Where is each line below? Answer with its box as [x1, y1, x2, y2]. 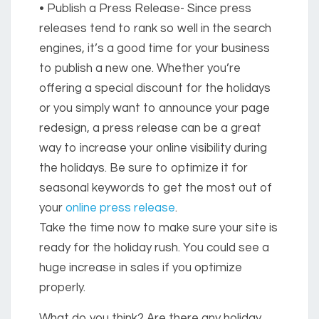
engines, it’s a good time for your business [39, 42, 270, 56]
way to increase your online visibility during [39, 142, 267, 155]
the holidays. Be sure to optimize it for [39, 162, 248, 175]
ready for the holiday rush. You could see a [39, 241, 269, 255]
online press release [66, 202, 175, 215]
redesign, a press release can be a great [39, 122, 261, 135]
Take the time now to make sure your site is [39, 221, 278, 235]
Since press [184, 2, 251, 16]
